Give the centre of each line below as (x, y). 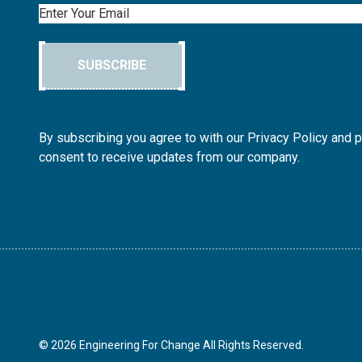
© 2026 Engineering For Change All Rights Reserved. (171, 345)
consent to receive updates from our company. (169, 157)
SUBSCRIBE (112, 65)
